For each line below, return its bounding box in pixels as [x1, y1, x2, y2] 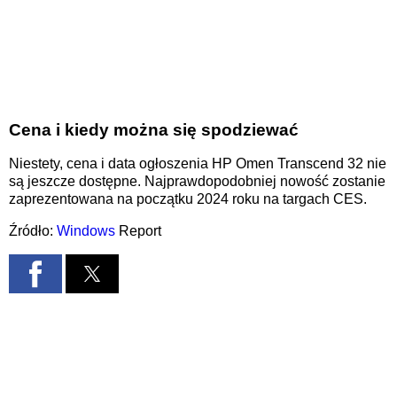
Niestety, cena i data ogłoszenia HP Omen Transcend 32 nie [9, 155, 386, 171]
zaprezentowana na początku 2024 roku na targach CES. [9, 191, 367, 206]
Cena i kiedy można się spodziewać [9, 120, 299, 139]
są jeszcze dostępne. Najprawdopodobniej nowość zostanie [9, 173, 385, 189]
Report [115, 222, 161, 238]
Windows [57, 222, 115, 238]
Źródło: [9, 222, 57, 238]
